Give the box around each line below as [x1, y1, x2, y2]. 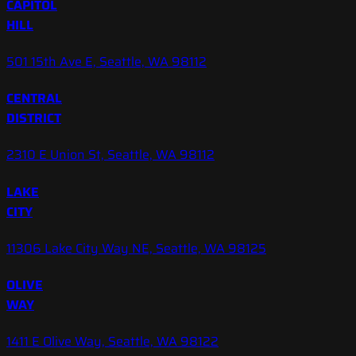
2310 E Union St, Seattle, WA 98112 [6, 145, 215, 165]
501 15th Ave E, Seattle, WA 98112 [6, 51, 207, 72]
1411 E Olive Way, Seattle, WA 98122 [6, 331, 219, 352]
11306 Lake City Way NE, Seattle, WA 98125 [6, 238, 266, 258]
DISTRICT [6, 108, 61, 129]
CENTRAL [6, 88, 62, 109]
